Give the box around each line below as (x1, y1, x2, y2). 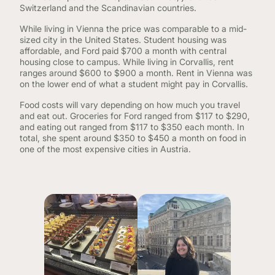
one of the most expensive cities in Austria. (20, 144, 196, 154)
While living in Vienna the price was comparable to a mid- (20, 23, 247, 34)
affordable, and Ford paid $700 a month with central (20, 45, 227, 56)
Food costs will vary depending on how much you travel (20, 99, 240, 110)
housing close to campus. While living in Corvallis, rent (20, 56, 234, 67)
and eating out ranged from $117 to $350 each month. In (20, 122, 244, 132)
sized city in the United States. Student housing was (20, 34, 227, 45)
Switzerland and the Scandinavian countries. (20, 2, 201, 13)
